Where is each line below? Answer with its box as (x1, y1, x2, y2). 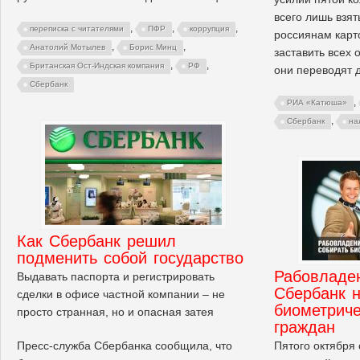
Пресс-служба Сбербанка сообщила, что (17, 338, 232, 352)
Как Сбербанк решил (17, 231, 176, 250)
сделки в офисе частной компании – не (17, 287, 225, 301)
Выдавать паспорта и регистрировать (17, 269, 215, 283)
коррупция (190, 23, 229, 33)
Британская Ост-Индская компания (30, 60, 164, 70)
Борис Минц (129, 42, 177, 51)
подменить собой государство (17, 248, 243, 267)
